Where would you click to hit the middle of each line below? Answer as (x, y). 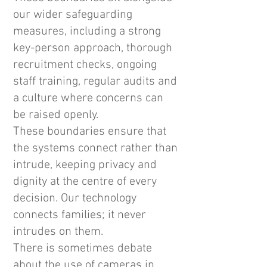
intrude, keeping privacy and (85, 165)
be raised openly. (56, 115)
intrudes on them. (58, 232)
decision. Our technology (75, 198)
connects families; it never (80, 215)
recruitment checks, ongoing (85, 65)
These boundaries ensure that (90, 132)
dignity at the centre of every (85, 182)
